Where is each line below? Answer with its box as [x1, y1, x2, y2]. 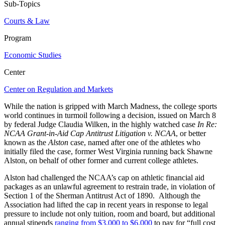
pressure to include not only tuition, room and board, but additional [4, 209, 215, 218]
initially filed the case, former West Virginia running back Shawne [4, 147, 212, 156]
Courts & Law [4, 16, 50, 25]
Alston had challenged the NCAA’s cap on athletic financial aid [4, 173, 204, 182]
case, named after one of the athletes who [70, 138, 200, 147]
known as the [4, 138, 48, 147]
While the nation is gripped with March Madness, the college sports [4, 101, 217, 110]
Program [4, 33, 31, 42]
